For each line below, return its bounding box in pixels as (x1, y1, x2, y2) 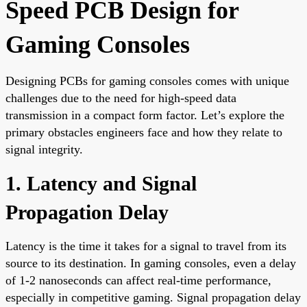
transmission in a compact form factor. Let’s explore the (5, 108, 284, 122)
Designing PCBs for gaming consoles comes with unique (5, 73, 289, 88)
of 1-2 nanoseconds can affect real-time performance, (5, 273, 271, 287)
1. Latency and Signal (5, 171, 197, 195)
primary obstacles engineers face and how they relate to (5, 125, 282, 139)
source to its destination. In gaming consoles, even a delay (5, 256, 296, 270)
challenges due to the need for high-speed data (5, 90, 236, 105)
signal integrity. (5, 142, 83, 156)
